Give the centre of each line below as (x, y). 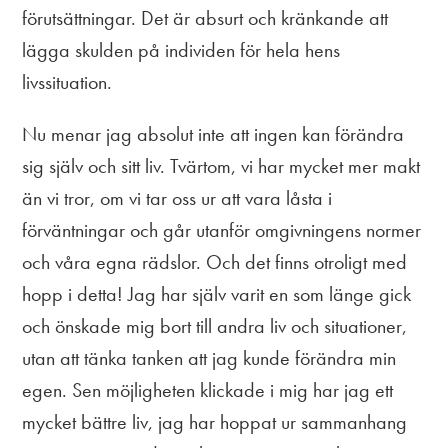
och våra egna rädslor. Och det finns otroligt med (215, 261)
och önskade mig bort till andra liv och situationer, (215, 325)
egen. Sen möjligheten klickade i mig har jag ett (208, 389)
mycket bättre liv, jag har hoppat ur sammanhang (215, 421)
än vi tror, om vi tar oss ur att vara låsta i (177, 197)
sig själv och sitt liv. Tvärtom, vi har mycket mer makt (221, 165)
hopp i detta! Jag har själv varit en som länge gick (217, 293)
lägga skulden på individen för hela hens (181, 49)
